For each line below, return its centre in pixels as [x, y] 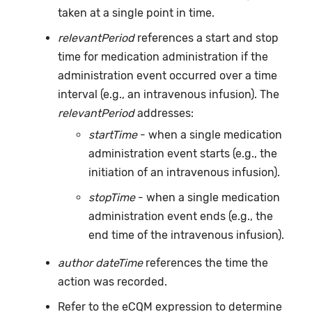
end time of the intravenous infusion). [187, 235]
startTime [113, 135]
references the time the [205, 263]
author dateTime [100, 263]
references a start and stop [206, 38]
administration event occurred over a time [167, 75]
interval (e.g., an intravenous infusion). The [168, 94]
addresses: [164, 113]
